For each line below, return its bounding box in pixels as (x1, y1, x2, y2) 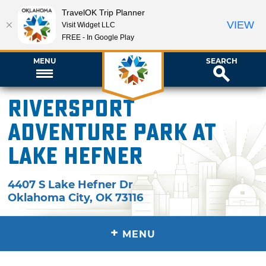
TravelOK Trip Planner (62, 7, 145, 17)
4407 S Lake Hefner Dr (8, 178, 134, 191)
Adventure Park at (8, 119, 216, 147)
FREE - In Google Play (62, 33, 134, 42)
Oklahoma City (8, 191, 90, 204)
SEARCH (205, 56, 237, 65)
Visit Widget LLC (62, 20, 115, 29)
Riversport (8, 95, 135, 123)
